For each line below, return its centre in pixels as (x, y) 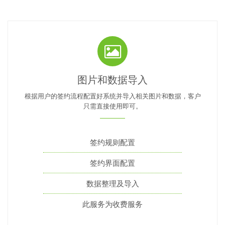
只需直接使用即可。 (113, 106)
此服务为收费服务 (113, 204)
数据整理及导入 (113, 183)
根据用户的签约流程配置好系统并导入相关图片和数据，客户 (113, 96)
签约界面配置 (113, 163)
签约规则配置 (113, 142)
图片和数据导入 (113, 80)
